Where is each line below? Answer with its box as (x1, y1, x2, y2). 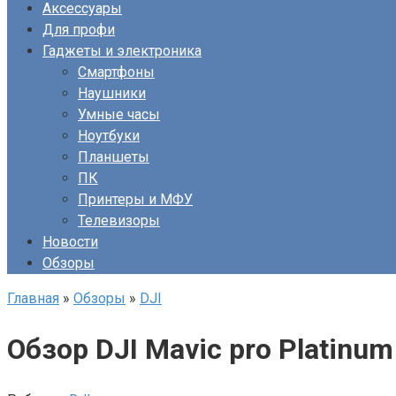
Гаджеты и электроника (42, 42, 202, 59)
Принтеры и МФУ (78, 191, 193, 208)
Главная (7, 290, 59, 307)
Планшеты (78, 148, 149, 165)
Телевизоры (78, 212, 160, 229)
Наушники (78, 85, 146, 102)
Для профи (42, 21, 115, 38)
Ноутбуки (78, 127, 140, 144)
